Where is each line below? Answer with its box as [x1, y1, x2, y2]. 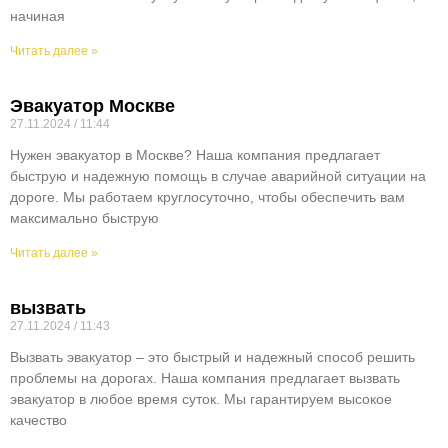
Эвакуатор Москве [10, 95, 175, 116]
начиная [10, 7, 65, 24]
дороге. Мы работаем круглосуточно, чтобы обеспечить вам [10, 188, 405, 205]
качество [10, 411, 67, 428]
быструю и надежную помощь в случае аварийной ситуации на [10, 167, 426, 184]
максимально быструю [10, 209, 159, 226]
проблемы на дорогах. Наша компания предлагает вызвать [10, 369, 400, 386]
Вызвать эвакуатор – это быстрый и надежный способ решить [10, 348, 415, 365]
